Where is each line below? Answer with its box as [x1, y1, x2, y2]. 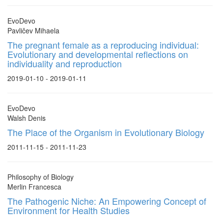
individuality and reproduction [7, 57, 122, 70]
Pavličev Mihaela [7, 26, 59, 35]
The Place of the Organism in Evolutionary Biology [7, 126, 204, 138]
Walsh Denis [7, 113, 46, 123]
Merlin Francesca [7, 182, 61, 192]
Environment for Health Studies [7, 204, 130, 217]
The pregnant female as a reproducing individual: [7, 38, 199, 51]
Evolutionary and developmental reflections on [7, 48, 188, 60]
